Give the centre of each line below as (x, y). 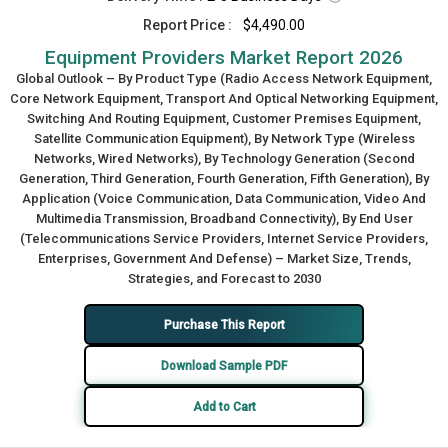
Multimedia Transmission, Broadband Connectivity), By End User (224, 218)
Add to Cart (224, 406)
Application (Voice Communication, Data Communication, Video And (224, 198)
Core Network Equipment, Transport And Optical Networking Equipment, (224, 98)
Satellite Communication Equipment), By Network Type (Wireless (224, 138)
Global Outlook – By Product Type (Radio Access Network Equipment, (224, 78)
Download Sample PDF (224, 365)
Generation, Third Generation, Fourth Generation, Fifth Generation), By (224, 178)
